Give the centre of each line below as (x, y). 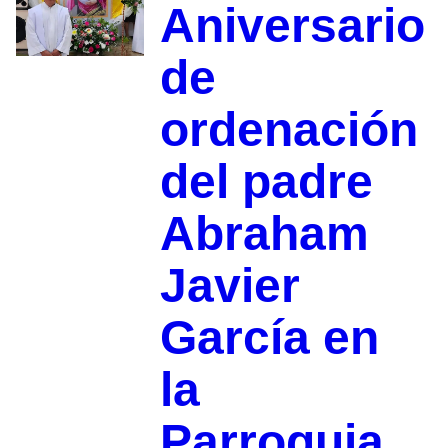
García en (269, 338)
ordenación (288, 130)
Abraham (264, 234)
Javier (229, 286)
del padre (266, 182)
